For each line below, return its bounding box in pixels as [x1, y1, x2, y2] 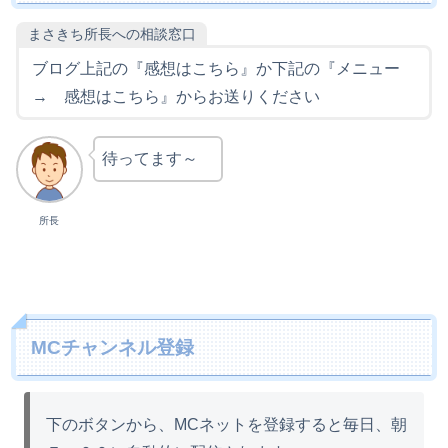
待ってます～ [101, 150, 214, 167]
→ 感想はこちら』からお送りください [31, 87, 320, 105]
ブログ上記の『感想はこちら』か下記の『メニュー [31, 59, 416, 77]
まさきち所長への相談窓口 [27, 26, 196, 43]
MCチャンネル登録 [31, 336, 195, 358]
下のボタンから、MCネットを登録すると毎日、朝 [46, 416, 408, 434]
